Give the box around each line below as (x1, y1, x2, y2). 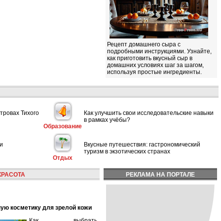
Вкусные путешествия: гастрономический (84, 141, 200, 148)
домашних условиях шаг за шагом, (107, 62, 204, 69)
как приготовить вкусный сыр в (107, 55, 192, 62)
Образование (43, 123, 82, 130)
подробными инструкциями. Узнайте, (107, 48, 212, 55)
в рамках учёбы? (84, 116, 130, 123)
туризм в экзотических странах (84, 147, 170, 155)
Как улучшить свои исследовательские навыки (84, 109, 214, 116)
